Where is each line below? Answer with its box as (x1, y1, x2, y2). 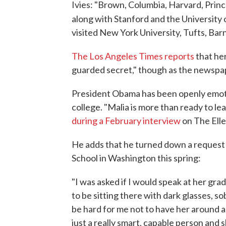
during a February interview (72, 115, 181, 127)
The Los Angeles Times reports (72, 50, 194, 62)
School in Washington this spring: (72, 152, 201, 164)
